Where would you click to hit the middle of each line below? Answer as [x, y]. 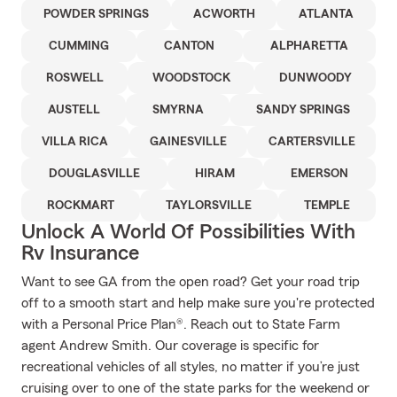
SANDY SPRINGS [303, 110]
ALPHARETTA [309, 46]
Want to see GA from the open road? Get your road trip [191, 282]
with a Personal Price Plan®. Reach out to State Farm [181, 324]
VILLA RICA [75, 142]
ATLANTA [327, 14]
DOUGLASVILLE [95, 174]
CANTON [190, 46]
